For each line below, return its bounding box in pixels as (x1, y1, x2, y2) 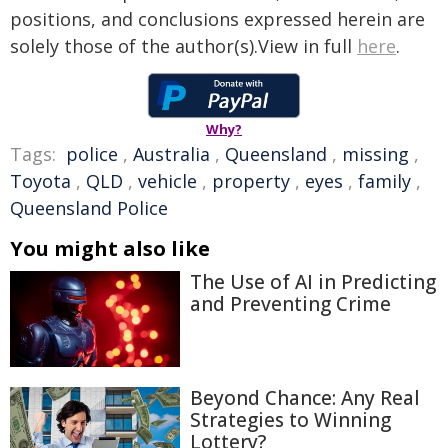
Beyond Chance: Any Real (190, 384, 420, 411)
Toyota (10, 169, 71, 193)
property (212, 169, 290, 193)
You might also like (10, 235, 210, 262)
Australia (133, 142, 210, 166)
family (358, 169, 411, 193)
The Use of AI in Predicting (190, 269, 436, 295)
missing (342, 142, 409, 166)
